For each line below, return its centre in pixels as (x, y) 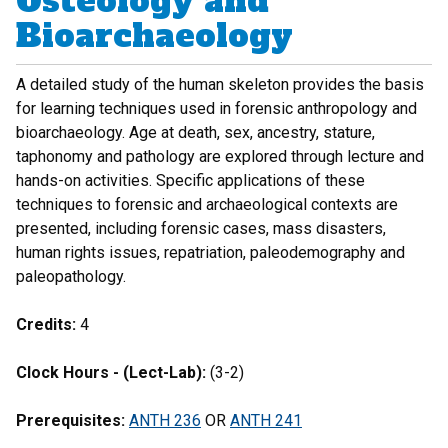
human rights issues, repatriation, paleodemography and (210, 252)
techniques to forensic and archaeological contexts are (207, 204)
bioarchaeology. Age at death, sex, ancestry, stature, (195, 132)
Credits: (46, 324)
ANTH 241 (266, 420)
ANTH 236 (165, 420)
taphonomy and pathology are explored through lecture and (220, 156)
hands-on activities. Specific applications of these (190, 180)
